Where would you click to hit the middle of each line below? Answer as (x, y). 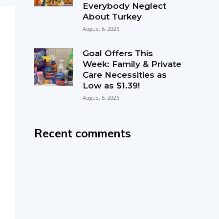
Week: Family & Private (132, 64)
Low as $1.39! (111, 85)
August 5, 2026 (101, 97)
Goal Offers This (118, 53)
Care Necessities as (124, 75)
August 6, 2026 (101, 28)
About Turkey (112, 16)
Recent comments (83, 133)
